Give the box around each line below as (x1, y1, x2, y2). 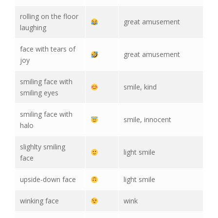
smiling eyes (20, 88, 58, 98)
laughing (20, 23, 46, 33)
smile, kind (124, 82, 157, 92)
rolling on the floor (20, 12, 78, 21)
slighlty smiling (20, 142, 65, 152)
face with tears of (20, 44, 75, 54)
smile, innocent (124, 115, 171, 125)
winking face (20, 196, 59, 206)
